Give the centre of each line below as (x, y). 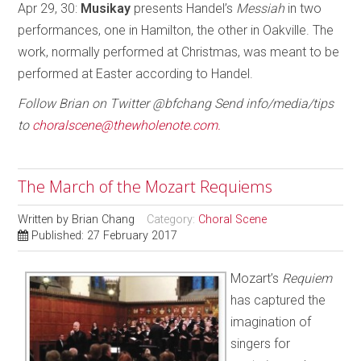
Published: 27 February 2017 (105, 235)
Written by (45, 219)
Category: (173, 219)
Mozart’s (257, 278)
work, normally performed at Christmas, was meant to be (179, 52)
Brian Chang (104, 219)
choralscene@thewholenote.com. (127, 125)
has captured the (278, 300)
